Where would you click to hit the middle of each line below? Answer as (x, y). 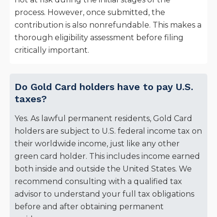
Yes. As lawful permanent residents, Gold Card (103, 119)
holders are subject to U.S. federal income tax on (108, 131)
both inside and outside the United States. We (103, 169)
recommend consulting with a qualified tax (98, 182)
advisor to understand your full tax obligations (104, 194)
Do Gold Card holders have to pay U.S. (104, 87)
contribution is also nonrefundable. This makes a (108, 25)
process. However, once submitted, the (90, 13)
